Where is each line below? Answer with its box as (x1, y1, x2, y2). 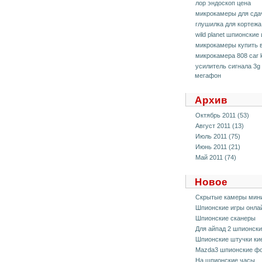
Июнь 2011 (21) (195, 143, 240, 150)
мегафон (195, 72, 221, 79)
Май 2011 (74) (195, 154, 236, 161)
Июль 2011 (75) (195, 133, 240, 140)
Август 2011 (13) (195, 122, 244, 129)
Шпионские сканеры (195, 215, 256, 222)
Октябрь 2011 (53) (195, 112, 249, 119)
